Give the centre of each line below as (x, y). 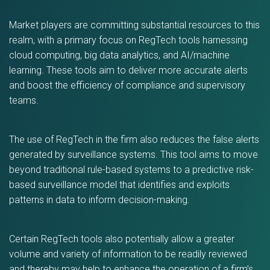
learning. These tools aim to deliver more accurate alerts (128, 70)
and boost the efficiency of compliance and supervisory (127, 85)
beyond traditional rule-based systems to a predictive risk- (131, 170)
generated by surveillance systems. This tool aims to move (133, 155)
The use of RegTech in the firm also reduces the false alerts (134, 140)
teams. (24, 100)
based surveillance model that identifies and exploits (119, 185)
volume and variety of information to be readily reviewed (128, 254)
